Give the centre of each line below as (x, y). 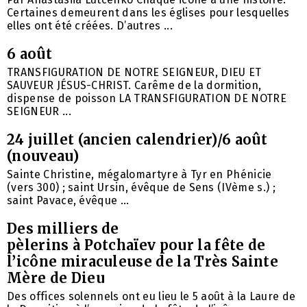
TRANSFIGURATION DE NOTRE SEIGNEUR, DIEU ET (134, 73)
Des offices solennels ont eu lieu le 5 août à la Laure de (151, 297)
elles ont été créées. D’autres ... (90, 26)
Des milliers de (63, 229)
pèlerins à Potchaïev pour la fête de (136, 245)
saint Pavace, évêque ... (68, 201)
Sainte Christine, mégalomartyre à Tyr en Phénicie (139, 175)
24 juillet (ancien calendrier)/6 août (137, 140)
